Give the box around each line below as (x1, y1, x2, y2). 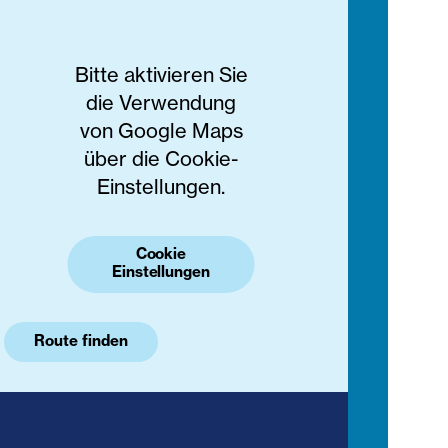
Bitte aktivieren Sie (74, 62, 248, 88)
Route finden (34, 331, 128, 351)
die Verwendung (86, 90, 236, 116)
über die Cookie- (84, 146, 238, 172)
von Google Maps (79, 118, 243, 144)
